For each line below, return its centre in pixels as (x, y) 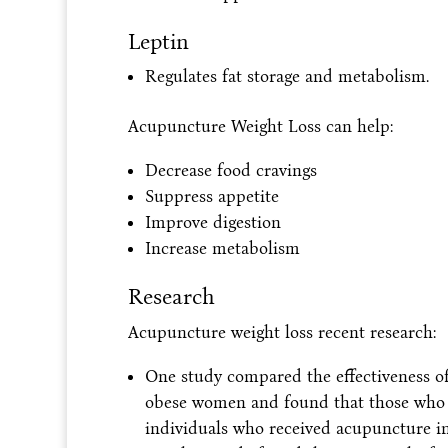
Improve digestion (212, 222)
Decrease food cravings (230, 170)
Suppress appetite (211, 196)
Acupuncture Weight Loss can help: (260, 126)
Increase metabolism (222, 248)
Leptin (158, 41)
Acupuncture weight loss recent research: (281, 332)
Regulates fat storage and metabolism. (286, 76)
